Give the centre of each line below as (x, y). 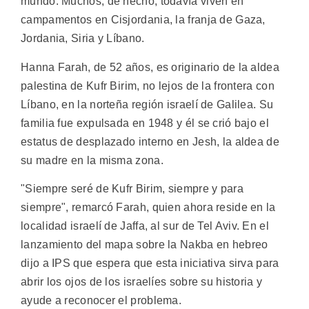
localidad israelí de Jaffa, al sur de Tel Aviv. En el (145, 226)
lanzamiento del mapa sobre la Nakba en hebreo (144, 245)
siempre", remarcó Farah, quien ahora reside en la (148, 208)
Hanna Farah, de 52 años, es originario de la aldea (150, 67)
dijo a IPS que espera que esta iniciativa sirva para (150, 263)
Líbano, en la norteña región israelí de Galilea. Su (147, 104)
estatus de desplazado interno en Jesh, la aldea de (150, 141)
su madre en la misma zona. (92, 160)
